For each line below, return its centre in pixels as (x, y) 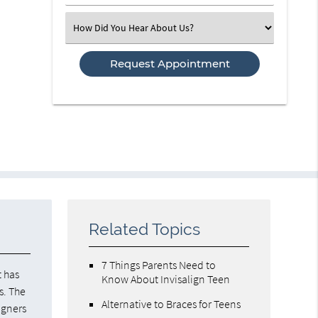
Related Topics (145, 229)
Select (89, 27)
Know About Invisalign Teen (166, 279)
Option (91, 56)
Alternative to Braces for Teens (171, 303)
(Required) (99, 17)
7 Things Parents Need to (159, 264)
